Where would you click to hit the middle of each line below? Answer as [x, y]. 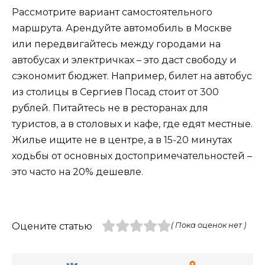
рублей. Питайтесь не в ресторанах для [110, 108]
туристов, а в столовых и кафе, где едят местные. [132, 124]
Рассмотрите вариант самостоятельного [112, 12]
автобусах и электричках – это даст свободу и [124, 60]
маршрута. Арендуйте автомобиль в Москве [122, 28]
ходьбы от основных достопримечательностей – [132, 156]
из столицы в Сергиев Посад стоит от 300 [115, 92]
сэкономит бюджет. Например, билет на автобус [132, 76]
